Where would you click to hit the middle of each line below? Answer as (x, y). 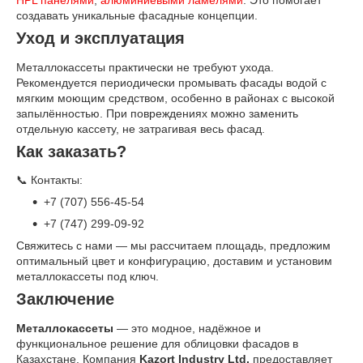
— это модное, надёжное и (187, 329)
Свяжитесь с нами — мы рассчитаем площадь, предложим (173, 246)
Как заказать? (71, 151)
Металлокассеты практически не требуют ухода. (145, 67)
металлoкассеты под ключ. (88, 277)
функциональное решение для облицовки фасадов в (157, 344)
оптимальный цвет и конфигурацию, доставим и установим (174, 261)
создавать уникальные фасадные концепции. (137, 16)
